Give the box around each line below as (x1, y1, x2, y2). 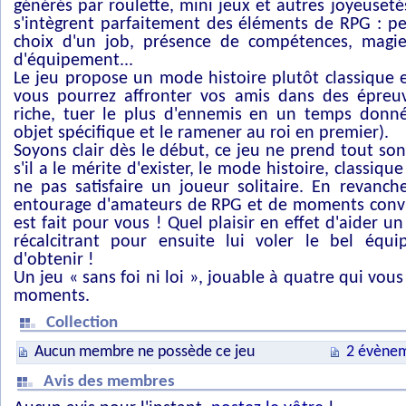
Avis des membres (43, 373, 179, 391)
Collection (46, 314, 121, 332)
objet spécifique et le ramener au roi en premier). (14, 124, 389, 142)
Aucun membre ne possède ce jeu (27, 343, 255, 361)
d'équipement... (14, 52, 133, 70)
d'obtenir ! (14, 251, 94, 269)
